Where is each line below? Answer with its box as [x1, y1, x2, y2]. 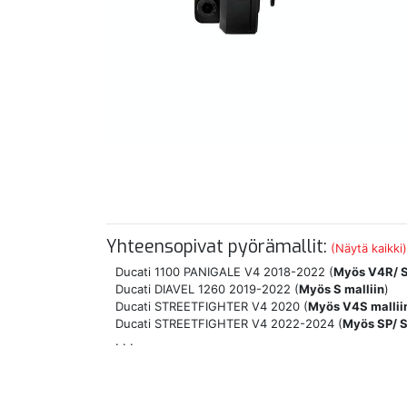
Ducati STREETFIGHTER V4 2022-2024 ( [115, 315, 342, 331]
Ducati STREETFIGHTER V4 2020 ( [115, 298, 308, 313]
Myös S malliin [299, 281, 384, 296]
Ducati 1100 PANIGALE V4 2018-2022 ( [115, 263, 333, 279]
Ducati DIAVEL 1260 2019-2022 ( [115, 281, 299, 296]
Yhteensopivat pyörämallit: [106, 234, 327, 259]
